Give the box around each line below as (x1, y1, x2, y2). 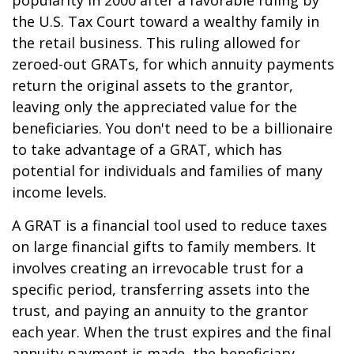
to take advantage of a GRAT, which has (12, 140, 282, 159)
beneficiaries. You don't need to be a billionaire (12, 119, 333, 137)
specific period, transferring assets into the (12, 280, 310, 299)
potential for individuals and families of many (12, 161, 322, 180)
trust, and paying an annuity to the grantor (12, 301, 308, 320)
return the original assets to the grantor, (12, 76, 293, 95)
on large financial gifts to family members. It (12, 237, 316, 256)
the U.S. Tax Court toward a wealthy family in (12, 12, 319, 31)
